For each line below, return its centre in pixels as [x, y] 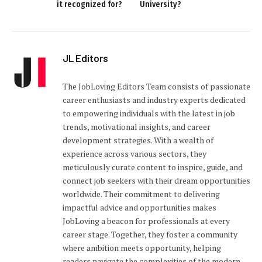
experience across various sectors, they [135, 154]
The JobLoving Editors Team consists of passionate [156, 87]
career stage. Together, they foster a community [150, 235]
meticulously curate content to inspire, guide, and [153, 167]
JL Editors [85, 58]
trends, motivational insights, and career [137, 127]
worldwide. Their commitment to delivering [141, 194]
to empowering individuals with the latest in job [149, 113]
